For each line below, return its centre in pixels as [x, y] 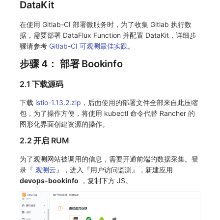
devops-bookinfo [49, 180]
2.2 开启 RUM [44, 140]
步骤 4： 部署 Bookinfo [71, 64]
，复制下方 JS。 [105, 180]
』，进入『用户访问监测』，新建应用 [114, 169]
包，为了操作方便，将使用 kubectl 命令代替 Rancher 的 [107, 113]
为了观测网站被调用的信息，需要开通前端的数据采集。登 [109, 159]
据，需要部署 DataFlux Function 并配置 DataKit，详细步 [108, 35]
